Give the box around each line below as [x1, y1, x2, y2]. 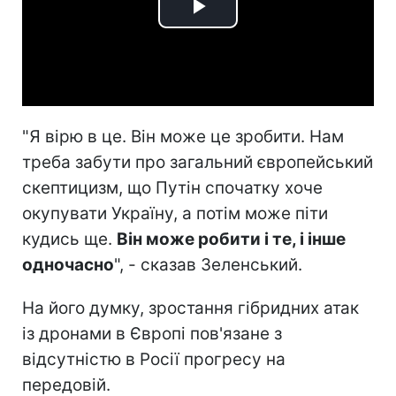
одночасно [22, 254, 114, 275]
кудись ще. [22, 228, 117, 249]
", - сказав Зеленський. [114, 254, 302, 275]
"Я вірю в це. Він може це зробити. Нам [22, 126, 344, 147]
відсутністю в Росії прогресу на [22, 348, 286, 369]
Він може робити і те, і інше [117, 228, 346, 249]
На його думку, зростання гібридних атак [22, 297, 359, 318]
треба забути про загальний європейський [22, 151, 373, 172]
